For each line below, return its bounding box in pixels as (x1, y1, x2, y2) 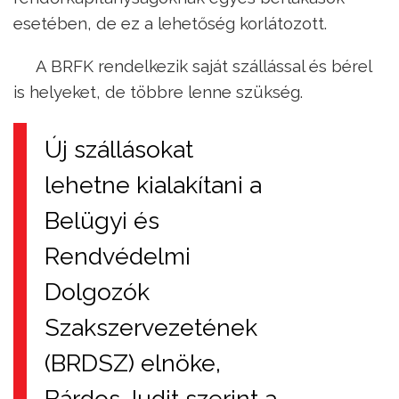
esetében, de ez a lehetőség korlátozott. (13, 13, 327, 34)
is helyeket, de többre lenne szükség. (13, 81, 303, 102)
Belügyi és (45, 206, 159, 234)
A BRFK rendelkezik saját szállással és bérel (36, 55, 371, 76)
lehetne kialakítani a (45, 170, 262, 199)
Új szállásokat (45, 134, 193, 163)
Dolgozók (45, 277, 150, 305)
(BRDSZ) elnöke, (45, 348, 221, 377)
